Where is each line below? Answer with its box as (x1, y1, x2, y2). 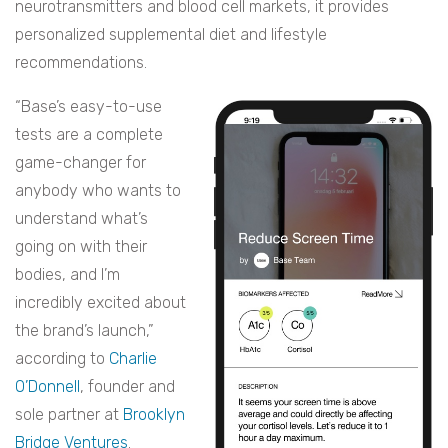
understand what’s (15, 209, 148, 229)
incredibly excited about (15, 293, 186, 313)
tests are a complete (15, 125, 163, 145)
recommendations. (15, 53, 147, 73)
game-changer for (15, 153, 146, 173)
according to (15, 349, 109, 369)
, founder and (80, 377, 175, 397)
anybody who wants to (15, 181, 181, 201)
